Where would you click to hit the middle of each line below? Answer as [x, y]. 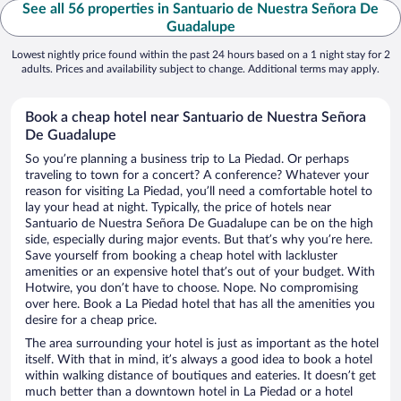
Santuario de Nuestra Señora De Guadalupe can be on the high [199, 224]
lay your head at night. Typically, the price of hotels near [178, 208]
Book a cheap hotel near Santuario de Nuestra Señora [196, 118]
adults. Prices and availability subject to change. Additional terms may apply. [200, 69]
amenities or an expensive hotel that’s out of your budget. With [200, 273]
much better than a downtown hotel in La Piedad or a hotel [189, 392]
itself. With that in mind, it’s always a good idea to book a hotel [199, 360]
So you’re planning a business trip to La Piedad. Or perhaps [187, 160]
